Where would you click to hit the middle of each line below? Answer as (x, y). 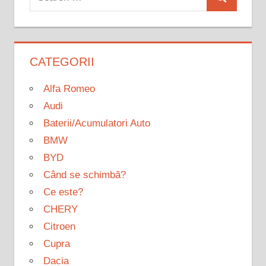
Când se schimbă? (84, 175)
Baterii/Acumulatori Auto (96, 123)
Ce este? (63, 192)
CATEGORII (62, 62)
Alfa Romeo (69, 89)
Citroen (59, 227)
